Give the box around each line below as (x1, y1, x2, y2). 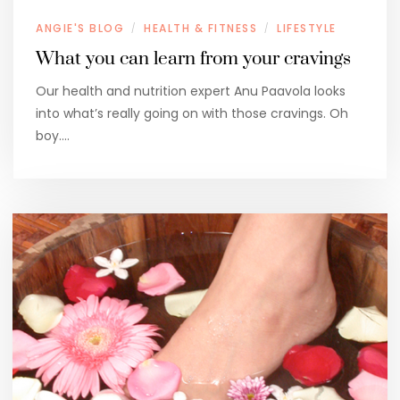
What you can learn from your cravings (36, 46, 351, 71)
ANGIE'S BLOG (36, 20, 124, 36)
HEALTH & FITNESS (144, 20, 257, 36)
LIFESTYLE (277, 20, 337, 36)
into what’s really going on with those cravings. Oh (36, 104, 348, 122)
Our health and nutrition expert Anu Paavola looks (36, 81, 346, 100)
